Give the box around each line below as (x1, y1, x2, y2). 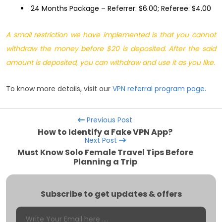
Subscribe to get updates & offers (40, 188, 182, 200)
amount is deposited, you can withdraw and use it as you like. (6, 57, 215, 68)
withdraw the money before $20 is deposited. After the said (6, 44, 216, 54)
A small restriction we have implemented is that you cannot (6, 30, 216, 40)
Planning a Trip (73, 156, 137, 168)
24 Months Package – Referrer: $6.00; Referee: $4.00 (31, 3, 211, 14)
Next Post (84, 135, 119, 146)
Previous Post (87, 115, 132, 125)
